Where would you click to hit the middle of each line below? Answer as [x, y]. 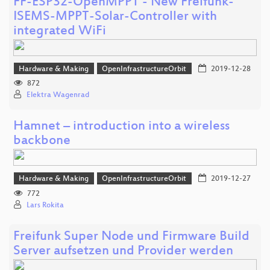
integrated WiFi [60, 31]
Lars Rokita [45, 205]
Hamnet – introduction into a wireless [121, 127]
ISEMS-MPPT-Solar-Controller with [115, 17]
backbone [42, 142]
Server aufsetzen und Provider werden [123, 251]
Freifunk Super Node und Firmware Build [131, 237]
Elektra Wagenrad [58, 96]
